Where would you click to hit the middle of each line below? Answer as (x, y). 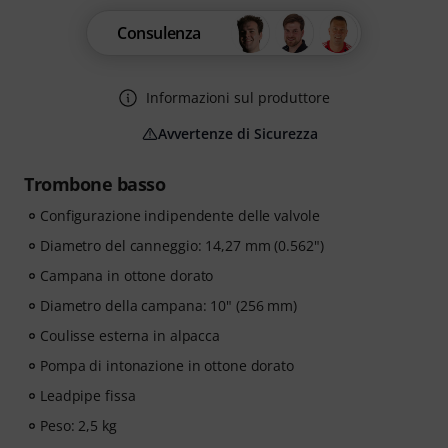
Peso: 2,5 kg (78, 426)
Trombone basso (94, 184)
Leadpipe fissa (88, 396)
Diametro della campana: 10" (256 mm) (169, 306)
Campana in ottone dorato (127, 276)
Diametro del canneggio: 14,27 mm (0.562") (182, 246)
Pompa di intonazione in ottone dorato (167, 366)
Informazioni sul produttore (238, 98)
